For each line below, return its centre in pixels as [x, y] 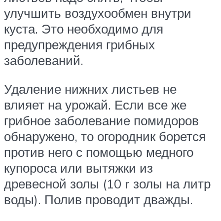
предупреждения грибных [79, 44]
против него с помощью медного [99, 152]
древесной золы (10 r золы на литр [107, 183]
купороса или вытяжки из [78, 167]
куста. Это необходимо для [84, 28]
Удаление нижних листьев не [90, 89]
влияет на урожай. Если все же [95, 104]
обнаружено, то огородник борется [105, 136]
